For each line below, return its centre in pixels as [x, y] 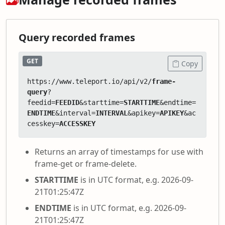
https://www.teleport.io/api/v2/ [89, 82]
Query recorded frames [77, 38]
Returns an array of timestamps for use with [119, 152]
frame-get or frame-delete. [86, 164]
